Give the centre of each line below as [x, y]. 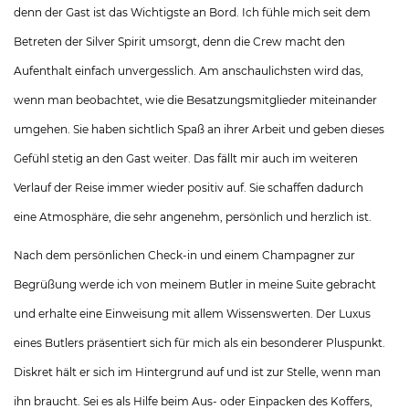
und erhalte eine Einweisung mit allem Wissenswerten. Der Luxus [192, 314]
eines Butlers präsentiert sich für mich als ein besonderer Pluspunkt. [199, 343]
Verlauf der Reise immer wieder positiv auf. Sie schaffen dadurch [189, 188]
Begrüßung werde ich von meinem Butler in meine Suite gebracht [195, 284]
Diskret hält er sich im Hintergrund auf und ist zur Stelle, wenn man [197, 372]
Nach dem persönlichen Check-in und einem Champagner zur [184, 255]
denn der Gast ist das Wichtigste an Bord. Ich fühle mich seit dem [192, 12]
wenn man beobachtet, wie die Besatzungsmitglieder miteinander [195, 100]
